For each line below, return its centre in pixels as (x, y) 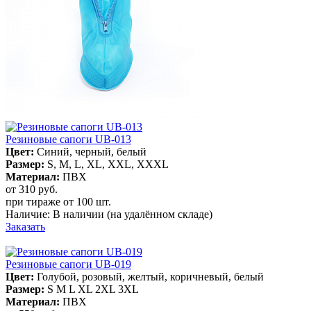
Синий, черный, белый (92, 151)
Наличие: (29, 214)
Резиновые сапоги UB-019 (68, 264)
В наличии (78, 214)
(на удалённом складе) (160, 214)
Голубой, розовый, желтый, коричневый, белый (150, 276)
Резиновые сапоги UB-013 (68, 139)
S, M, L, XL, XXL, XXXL (108, 164)
